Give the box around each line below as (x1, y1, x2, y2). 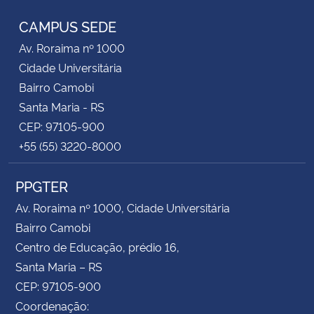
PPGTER (15, 175, 68, 196)
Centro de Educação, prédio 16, (15, 238, 179, 254)
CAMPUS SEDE (19, 15, 116, 36)
